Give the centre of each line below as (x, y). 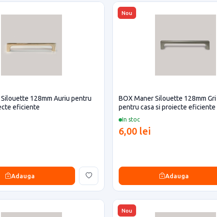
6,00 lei (135, 131)
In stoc (131, 119)
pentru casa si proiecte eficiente (167, 107)
